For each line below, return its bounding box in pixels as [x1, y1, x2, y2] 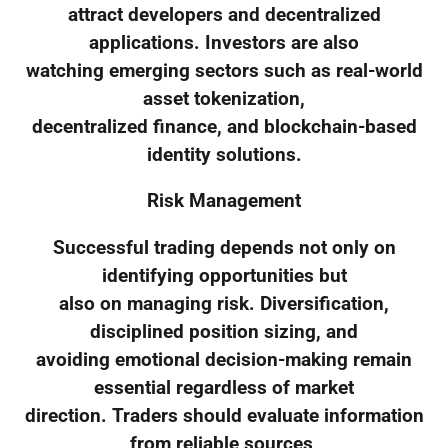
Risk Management [147, 190, 301, 213]
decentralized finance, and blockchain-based [31, 115, 417, 138]
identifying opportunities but [101, 265, 347, 288]
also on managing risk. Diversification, [59, 293, 389, 316]
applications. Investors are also [89, 31, 359, 54]
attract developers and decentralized [67, 3, 381, 26]
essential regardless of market [94, 377, 354, 400]
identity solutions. [146, 143, 302, 166]
